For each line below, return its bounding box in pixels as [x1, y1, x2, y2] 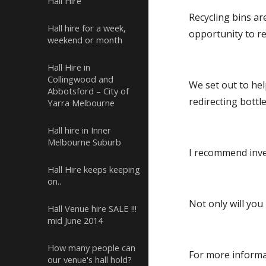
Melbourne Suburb [47, 136, 121, 148]
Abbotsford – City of [47, 85, 129, 97]
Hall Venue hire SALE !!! [47, 202, 137, 214]
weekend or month [47, 34, 122, 46]
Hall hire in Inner [47, 124, 111, 136]
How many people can [47, 242, 135, 254]
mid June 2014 [47, 214, 103, 226]
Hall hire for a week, [47, 22, 126, 34]
